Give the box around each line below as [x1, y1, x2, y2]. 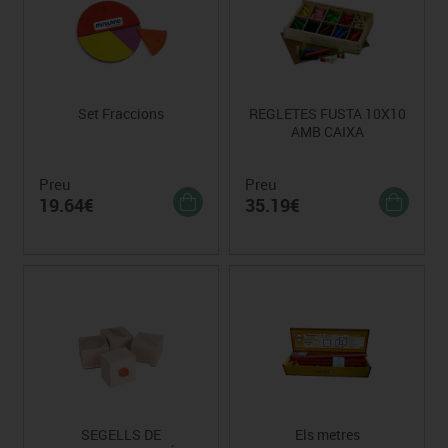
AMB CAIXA [290, 121, 364, 141]
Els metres [294, 424, 360, 444]
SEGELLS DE [80, 424, 161, 444]
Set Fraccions [77, 103, 164, 123]
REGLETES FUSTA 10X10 [248, 103, 406, 123]
